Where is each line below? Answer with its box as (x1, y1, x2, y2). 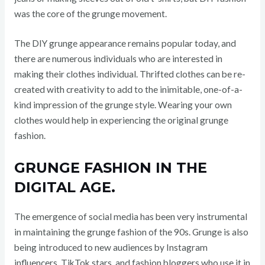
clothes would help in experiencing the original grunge (14, 115, 228, 126)
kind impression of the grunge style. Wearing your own (14, 99, 232, 111)
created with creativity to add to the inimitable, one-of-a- (14, 84, 243, 95)
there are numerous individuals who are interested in (14, 53, 222, 64)
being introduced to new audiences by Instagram (14, 242, 208, 253)
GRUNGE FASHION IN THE (14, 159, 207, 177)
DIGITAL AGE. (14, 179, 115, 196)
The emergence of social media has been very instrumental (14, 211, 247, 222)
